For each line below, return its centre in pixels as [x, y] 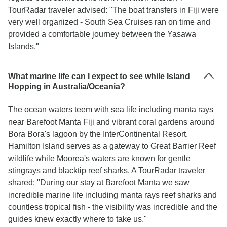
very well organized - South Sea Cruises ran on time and [109, 22]
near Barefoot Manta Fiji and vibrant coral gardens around [111, 122]
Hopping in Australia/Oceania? [67, 86]
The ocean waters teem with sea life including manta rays [111, 110]
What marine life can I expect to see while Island [99, 76]
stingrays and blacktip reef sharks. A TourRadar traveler [107, 171]
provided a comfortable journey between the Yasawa [102, 34]
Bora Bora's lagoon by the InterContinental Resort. [98, 134]
